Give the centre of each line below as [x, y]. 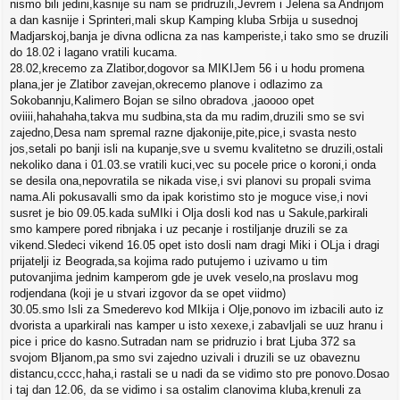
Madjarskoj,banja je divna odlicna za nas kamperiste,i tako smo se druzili [199, 37]
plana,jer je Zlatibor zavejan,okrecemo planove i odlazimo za [166, 85]
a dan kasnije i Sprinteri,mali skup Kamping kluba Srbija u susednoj [184, 21]
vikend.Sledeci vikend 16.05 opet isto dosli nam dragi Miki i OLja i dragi [195, 246]
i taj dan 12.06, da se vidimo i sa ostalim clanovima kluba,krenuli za [185, 390]
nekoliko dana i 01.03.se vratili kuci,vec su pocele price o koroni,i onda [193, 165]
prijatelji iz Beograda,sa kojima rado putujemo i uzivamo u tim [169, 262]
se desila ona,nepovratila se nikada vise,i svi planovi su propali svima [190, 181]
